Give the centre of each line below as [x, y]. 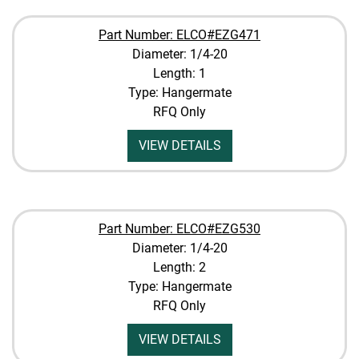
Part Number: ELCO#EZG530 [179, 229]
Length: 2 [179, 267]
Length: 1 [179, 73]
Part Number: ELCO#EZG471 [179, 35]
